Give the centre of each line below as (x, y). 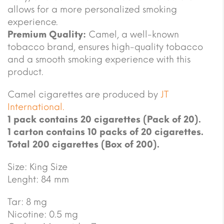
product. (25, 72)
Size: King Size (37, 167)
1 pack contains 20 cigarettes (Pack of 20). (104, 119)
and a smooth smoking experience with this (99, 59)
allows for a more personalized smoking (92, 9)
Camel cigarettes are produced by (84, 94)
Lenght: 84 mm (38, 179)
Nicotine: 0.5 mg (43, 214)
